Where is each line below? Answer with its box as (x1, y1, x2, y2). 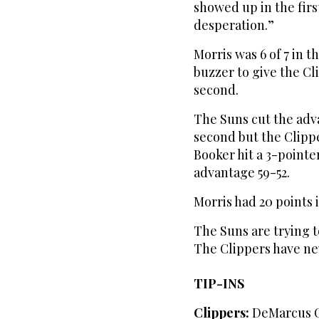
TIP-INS (194, 275, 244, 293)
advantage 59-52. (194, 164, 290, 182)
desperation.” (194, 16, 274, 34)
